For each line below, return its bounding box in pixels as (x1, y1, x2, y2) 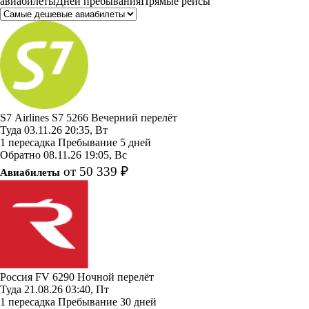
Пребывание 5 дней (58, 136, 151, 148)
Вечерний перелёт (91, 111, 177, 123)
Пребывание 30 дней (58, 295, 157, 308)
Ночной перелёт (77, 270, 154, 283)
